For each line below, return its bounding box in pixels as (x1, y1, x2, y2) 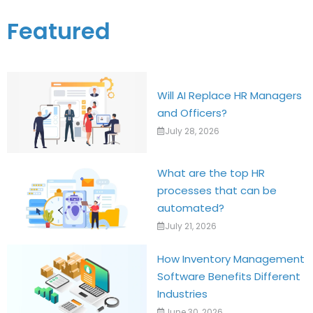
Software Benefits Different (157, 269, 300, 284)
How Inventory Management (157, 252, 305, 267)
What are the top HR (157, 165, 265, 180)
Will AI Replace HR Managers (157, 87, 302, 103)
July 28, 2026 (165, 124, 219, 137)
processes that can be (157, 182, 277, 198)
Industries (157, 286, 208, 302)
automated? (157, 200, 224, 215)
